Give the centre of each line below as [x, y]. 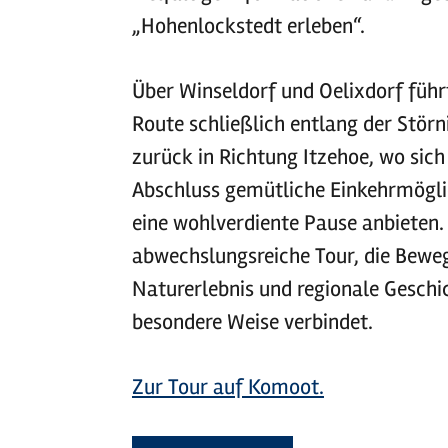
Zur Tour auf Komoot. [227, 387]
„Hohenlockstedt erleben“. [248, 26]
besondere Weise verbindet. [252, 322]
